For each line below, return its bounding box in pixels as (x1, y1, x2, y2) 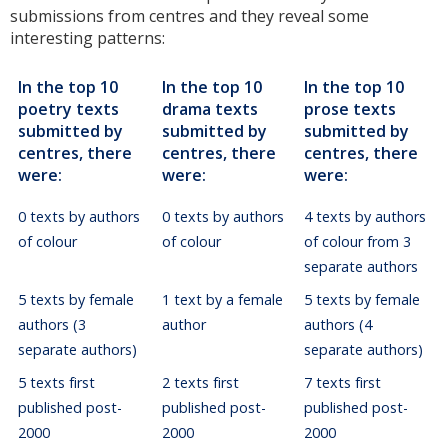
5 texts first (17, 373, 95, 393)
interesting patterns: (10, 27, 165, 50)
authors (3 (17, 315, 86, 335)
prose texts (304, 98, 396, 121)
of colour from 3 (303, 232, 411, 252)
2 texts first (161, 373, 239, 393)
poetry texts (18, 98, 119, 121)
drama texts (162, 98, 258, 121)
